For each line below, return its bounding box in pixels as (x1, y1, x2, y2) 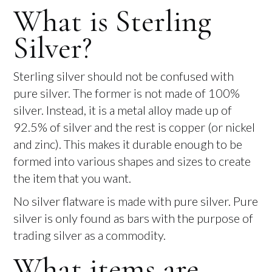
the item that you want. (13, 171, 132, 185)
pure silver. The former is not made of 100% (13, 86, 240, 100)
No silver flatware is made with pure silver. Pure (13, 194, 259, 208)
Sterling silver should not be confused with (13, 69, 234, 83)
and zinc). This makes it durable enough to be (13, 137, 243, 151)
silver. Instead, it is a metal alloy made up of (13, 103, 233, 117)
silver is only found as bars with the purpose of (13, 211, 254, 225)
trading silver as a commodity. (13, 228, 166, 242)
